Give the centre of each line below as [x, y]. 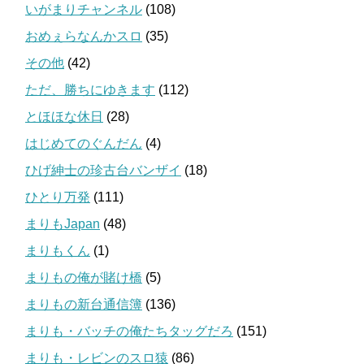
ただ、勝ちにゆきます [90, 90]
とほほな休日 [64, 117]
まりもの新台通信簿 [84, 305]
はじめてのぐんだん [84, 144]
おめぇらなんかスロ [84, 37]
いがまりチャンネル [84, 10]
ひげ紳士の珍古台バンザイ [103, 171]
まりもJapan [63, 224]
